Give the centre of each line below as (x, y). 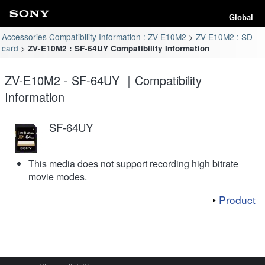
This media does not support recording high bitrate (133, 163)
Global (241, 17)
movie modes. (58, 176)
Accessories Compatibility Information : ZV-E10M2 (94, 36)
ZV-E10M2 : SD (224, 36)
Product (237, 199)
